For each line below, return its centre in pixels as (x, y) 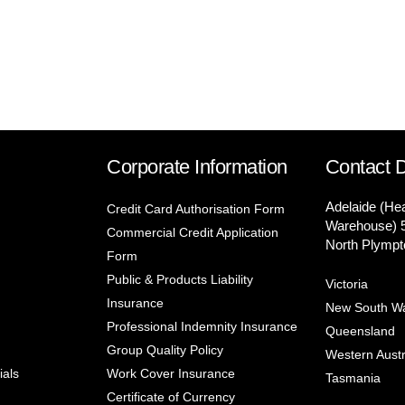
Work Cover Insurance (171, 374)
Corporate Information (197, 167)
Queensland (360, 331)
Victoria (346, 284)
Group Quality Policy (165, 350)
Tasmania (353, 378)
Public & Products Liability (180, 280)
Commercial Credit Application (193, 233)
